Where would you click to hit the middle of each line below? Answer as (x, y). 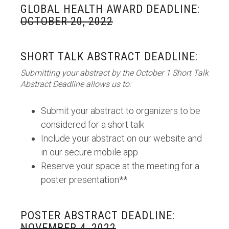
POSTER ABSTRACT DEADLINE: (98, 215)
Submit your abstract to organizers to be (121, 111)
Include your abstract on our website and (121, 138)
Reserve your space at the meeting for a (120, 166)
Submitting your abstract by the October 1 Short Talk (114, 73)
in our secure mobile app (89, 152)
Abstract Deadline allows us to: (76, 84)
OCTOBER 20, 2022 (67, 21)
